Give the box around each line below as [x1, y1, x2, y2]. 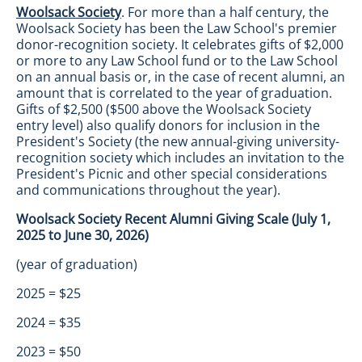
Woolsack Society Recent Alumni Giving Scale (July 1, [16, 210, 330, 228]
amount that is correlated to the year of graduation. [16, 84, 332, 102]
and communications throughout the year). [16, 181, 280, 199]
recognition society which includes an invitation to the [16, 149, 344, 166]
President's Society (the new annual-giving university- [16, 133, 339, 150]
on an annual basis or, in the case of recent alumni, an [16, 68, 345, 86]
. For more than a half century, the [121, 3, 329, 21]
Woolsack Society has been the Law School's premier [16, 19, 337, 37]
